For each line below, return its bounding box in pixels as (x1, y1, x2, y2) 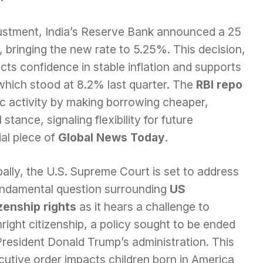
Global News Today (58, 130, 165, 144)
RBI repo (196, 77, 242, 92)
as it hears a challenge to (76, 200, 210, 214)
